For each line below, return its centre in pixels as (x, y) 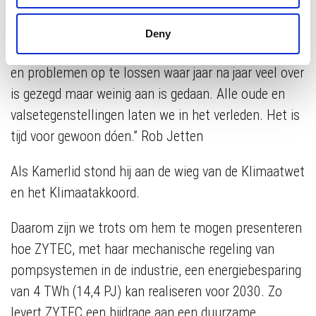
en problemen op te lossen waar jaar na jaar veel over (157, 73)
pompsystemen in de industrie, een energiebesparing (156, 270)
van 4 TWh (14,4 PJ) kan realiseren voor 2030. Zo (146, 291)
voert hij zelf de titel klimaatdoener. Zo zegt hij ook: (152, 16)
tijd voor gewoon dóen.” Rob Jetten (107, 136)
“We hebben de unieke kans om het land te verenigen (156, 51)
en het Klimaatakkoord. (75, 193)
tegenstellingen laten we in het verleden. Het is (169, 115)
